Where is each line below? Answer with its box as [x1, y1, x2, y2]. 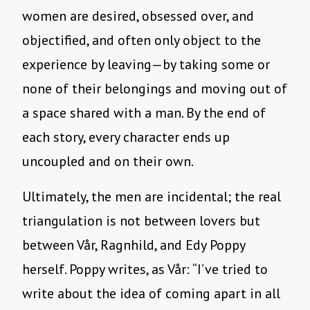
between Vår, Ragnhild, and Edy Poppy [22, 236, 245, 255]
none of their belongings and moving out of [22, 80, 287, 98]
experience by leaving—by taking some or [22, 55, 270, 74]
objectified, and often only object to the [22, 31, 261, 50]
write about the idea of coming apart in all [22, 284, 280, 303]
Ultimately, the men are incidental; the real [22, 188, 281, 206]
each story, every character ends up [22, 128, 230, 147]
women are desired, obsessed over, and [22, 7, 254, 26]
